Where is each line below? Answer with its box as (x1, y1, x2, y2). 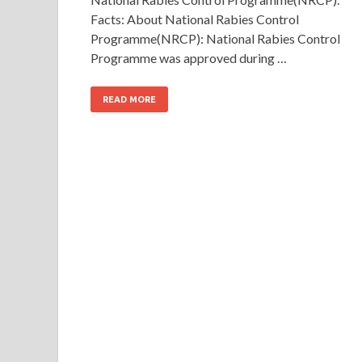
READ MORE (103, 94, 156, 104)
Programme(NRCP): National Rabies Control (90, 30, 340, 46)
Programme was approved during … (90, 49, 287, 65)
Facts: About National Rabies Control (90, 11, 299, 27)
